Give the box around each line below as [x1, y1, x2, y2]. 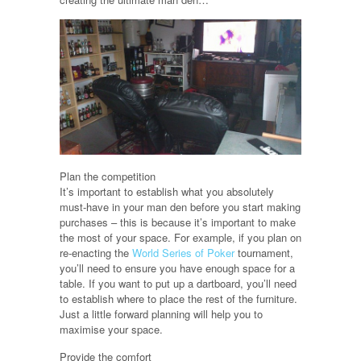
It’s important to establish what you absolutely [60, 183, 274, 199]
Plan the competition [60, 168, 156, 184]
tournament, [234, 244, 293, 260]
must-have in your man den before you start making [60, 198, 301, 214]
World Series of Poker [132, 244, 234, 260]
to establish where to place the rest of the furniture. [60, 290, 297, 306]
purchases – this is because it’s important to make [60, 214, 296, 230]
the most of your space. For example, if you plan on [60, 229, 301, 245]
